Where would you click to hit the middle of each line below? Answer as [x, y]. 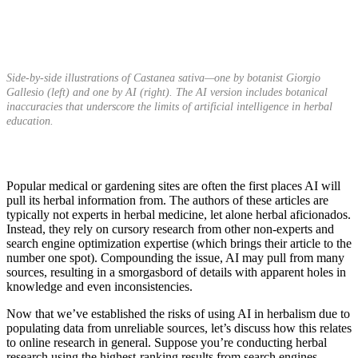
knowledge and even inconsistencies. [99, 286]
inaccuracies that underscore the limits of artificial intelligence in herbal [169, 106]
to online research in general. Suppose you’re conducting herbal [167, 342]
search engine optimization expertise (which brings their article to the [179, 243]
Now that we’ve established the [87, 313]
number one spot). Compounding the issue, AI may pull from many [175, 257]
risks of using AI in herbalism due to [259, 313]
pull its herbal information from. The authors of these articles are [167, 200]
